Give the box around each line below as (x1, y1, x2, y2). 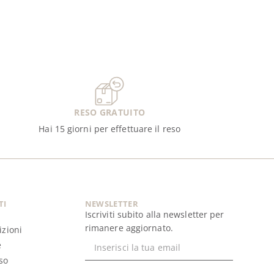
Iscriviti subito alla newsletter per (84, 209, 224, 221)
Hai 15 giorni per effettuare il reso (39, 123, 180, 135)
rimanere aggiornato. (84, 222, 173, 234)
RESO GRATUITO (74, 106, 146, 119)
